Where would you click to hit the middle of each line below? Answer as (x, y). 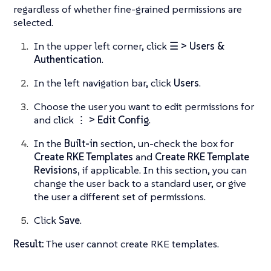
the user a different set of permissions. (120, 197)
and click (55, 120)
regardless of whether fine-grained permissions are (128, 9)
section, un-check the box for (166, 144)
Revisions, (57, 170)
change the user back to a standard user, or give (140, 184)
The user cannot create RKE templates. (132, 244)
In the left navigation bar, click (104, 83)
